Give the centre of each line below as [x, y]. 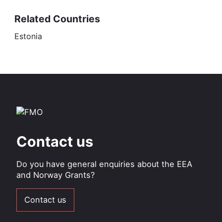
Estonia [28, 36]
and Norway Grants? [55, 175]
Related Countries [57, 19]
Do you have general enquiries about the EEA [104, 164]
